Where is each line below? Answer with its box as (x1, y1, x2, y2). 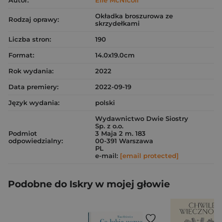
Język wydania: (8, 99, 59, 107)
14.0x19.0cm (95, 51, 135, 59)
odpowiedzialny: (8, 137, 63, 145)
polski (95, 99, 115, 107)
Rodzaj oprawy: (8, 15, 59, 23)
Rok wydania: (8, 67, 54, 75)
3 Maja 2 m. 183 (95, 129, 146, 137)
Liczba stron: (8, 35, 51, 43)
